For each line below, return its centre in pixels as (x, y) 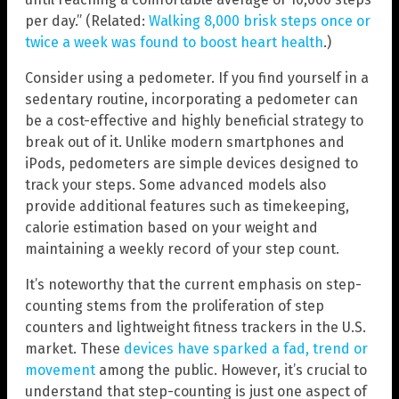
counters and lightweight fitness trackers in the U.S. (195, 327)
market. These (74, 348)
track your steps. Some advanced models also (175, 184)
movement (60, 370)
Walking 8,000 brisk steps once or (260, 20)
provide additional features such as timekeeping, (187, 206)
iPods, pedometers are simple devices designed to (191, 163)
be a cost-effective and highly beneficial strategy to (194, 120)
